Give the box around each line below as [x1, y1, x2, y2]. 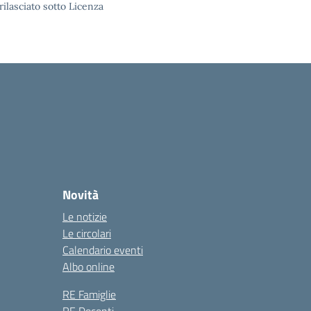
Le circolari [62, 225, 111, 242]
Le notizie [62, 208, 107, 225]
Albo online [62, 258, 115, 275]
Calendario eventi [62, 242, 143, 258]
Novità [62, 185, 99, 204]
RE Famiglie [62, 286, 116, 303]
